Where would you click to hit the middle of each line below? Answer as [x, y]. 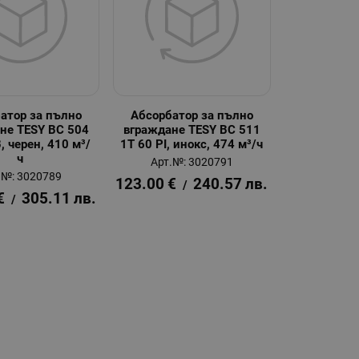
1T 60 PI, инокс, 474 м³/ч [192, 144]
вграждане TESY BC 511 [192, 129]
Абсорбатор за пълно [192, 115]
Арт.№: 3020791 [192, 162]
